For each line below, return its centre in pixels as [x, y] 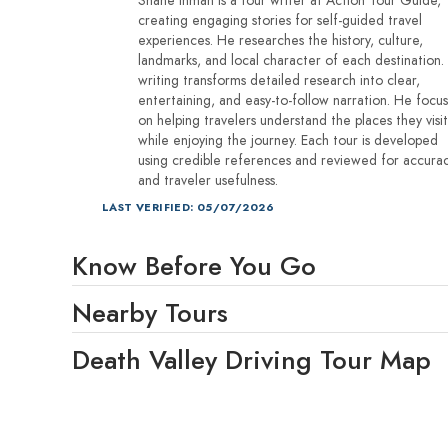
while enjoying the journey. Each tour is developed [288, 139]
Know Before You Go [194, 265]
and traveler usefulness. [208, 179]
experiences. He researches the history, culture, [280, 39]
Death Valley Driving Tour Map [251, 359]
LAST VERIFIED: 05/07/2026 [188, 207]
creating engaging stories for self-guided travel [280, 19]
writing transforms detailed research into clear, [279, 79]
